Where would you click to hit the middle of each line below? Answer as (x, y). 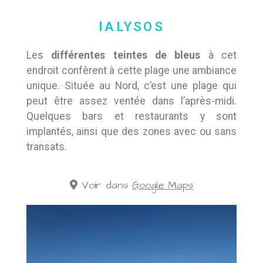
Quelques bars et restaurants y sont (131, 116)
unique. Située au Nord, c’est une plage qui (131, 85)
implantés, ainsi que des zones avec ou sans (131, 131)
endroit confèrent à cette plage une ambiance (131, 70)
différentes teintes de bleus (126, 55)
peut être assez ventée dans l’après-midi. (131, 101)
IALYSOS (131, 26)
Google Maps (163, 185)
